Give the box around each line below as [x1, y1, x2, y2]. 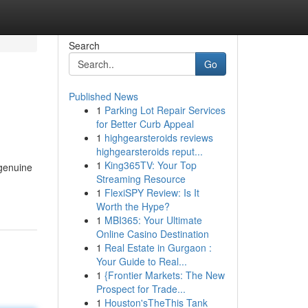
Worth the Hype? [96, 199, 170, 213]
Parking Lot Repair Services [104, 103, 225, 117]
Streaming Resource [96, 172, 186, 186]
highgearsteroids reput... [96, 144, 203, 158]
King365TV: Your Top [104, 158, 197, 172]
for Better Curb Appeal [96, 117, 194, 131]
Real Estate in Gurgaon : [104, 241, 212, 254]
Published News [68, 89, 138, 103]
